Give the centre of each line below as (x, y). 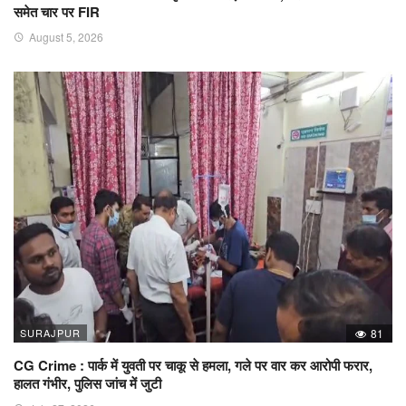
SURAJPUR (50, 333)
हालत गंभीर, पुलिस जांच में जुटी (87, 384)
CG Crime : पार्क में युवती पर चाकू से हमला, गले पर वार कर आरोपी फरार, (193, 366)
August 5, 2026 (66, 37)
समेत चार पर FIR (57, 12)
